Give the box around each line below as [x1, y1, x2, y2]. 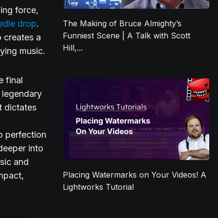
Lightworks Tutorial [63, 182, 134, 192]
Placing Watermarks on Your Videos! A [63, 170, 207, 180]
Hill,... [63, 43, 83, 53]
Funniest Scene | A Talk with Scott [63, 31, 191, 41]
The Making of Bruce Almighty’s [63, 18, 182, 29]
